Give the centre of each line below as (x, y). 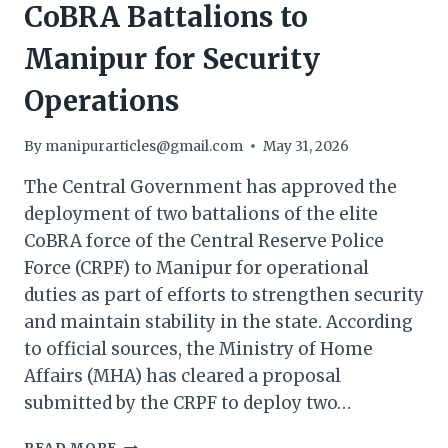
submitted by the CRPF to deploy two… (187, 402)
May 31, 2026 (306, 146)
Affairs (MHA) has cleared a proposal (182, 375)
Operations (105, 101)
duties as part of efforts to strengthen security (224, 294)
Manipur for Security (172, 59)
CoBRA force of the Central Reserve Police (204, 240)
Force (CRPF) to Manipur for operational (196, 267)
